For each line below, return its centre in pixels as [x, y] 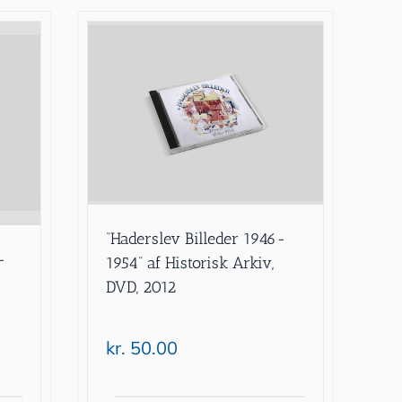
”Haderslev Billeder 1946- [197, 238]
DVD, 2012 [141, 287]
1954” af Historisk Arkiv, [190, 262]
